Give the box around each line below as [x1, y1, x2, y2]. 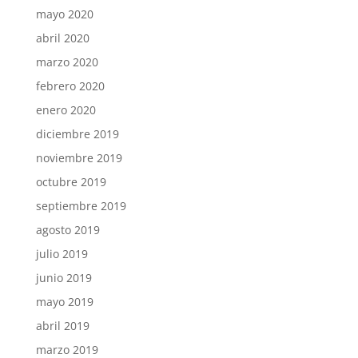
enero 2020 [35, 101, 96, 117]
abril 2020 [35, 30, 89, 46]
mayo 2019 [35, 293, 93, 309]
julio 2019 [35, 245, 88, 261]
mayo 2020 [35, 6, 93, 22]
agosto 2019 [35, 221, 100, 237]
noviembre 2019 [35, 149, 122, 165]
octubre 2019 [35, 173, 106, 189]
